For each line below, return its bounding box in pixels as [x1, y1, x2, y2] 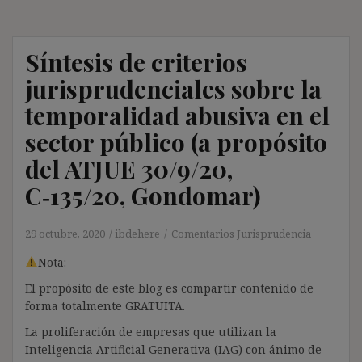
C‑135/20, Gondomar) [25, 179, 261, 212]
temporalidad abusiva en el [25, 99, 330, 132]
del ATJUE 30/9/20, [25, 152, 233, 185]
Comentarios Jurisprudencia [171, 225, 311, 241]
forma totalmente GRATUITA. [25, 297, 185, 314]
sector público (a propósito [25, 125, 327, 158]
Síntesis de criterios [25, 45, 247, 78]
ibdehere [115, 225, 160, 241]
